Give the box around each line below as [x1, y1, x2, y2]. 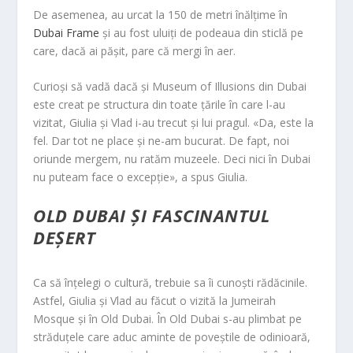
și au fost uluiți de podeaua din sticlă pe [99, 24, 304, 40]
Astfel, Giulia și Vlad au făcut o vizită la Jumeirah [33, 293, 277, 309]
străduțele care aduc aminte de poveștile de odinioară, [33, 329, 311, 345]
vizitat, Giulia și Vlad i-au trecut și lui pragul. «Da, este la [33, 115, 314, 131]
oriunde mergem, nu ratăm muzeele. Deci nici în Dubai [33, 151, 311, 167]
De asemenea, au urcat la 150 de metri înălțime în [33, 6, 288, 22]
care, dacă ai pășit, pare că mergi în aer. [33, 43, 236, 58]
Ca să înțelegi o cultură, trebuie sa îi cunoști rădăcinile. [33, 275, 308, 291]
